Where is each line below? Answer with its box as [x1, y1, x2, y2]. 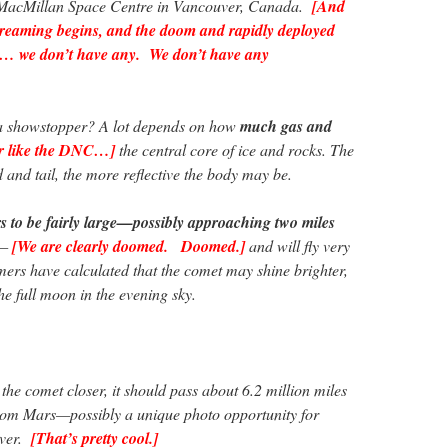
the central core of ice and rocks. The [115, 139, 354, 161]
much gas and [240, 115, 332, 138]
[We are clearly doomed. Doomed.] [12, 235, 245, 258]
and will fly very [245, 235, 350, 257]
